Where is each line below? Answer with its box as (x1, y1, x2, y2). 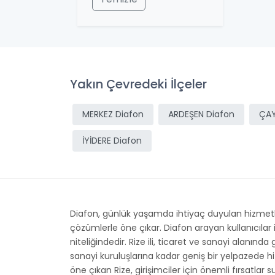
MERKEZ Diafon (82, 108, 144, 120)
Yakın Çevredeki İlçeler (70, 76, 207, 93)
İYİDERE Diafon (82, 134, 142, 147)
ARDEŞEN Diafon (168, 108, 234, 120)
